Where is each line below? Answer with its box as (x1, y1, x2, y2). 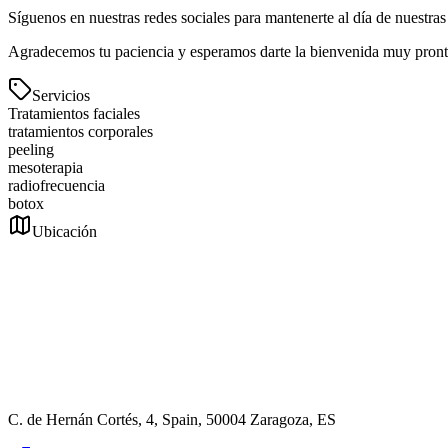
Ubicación (32, 223, 97, 241)
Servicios (32, 87, 90, 105)
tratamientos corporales (8, 123, 153, 141)
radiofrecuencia (8, 177, 105, 195)
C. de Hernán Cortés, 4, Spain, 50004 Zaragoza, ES (8, 411, 336, 429)
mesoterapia (8, 159, 83, 177)
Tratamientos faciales (8, 105, 140, 123)
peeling (8, 141, 54, 159)
